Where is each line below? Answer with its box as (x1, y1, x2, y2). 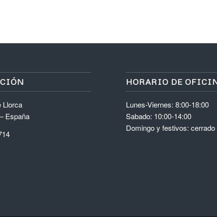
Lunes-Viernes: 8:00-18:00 (126, 99, 209, 110)
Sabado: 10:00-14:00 (126, 111, 192, 122)
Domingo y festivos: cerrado (126, 123, 216, 133)
